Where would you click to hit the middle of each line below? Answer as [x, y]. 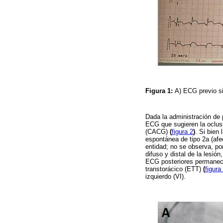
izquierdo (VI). [166, 176]
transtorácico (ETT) [174, 169]
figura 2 [182, 131]
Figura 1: [160, 91]
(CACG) [158, 131]
